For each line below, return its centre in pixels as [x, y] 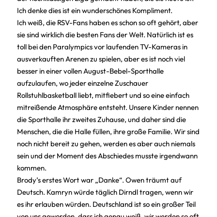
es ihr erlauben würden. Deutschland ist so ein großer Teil [106, 204]
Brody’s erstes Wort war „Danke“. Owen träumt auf [99, 180]
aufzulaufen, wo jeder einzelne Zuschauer [83, 83]
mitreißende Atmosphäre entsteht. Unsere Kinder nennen [108, 107]
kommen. [32, 168]
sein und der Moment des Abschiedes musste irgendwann [107, 155]
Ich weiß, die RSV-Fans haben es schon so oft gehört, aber [108, 22]
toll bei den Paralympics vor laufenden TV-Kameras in [102, 46]
